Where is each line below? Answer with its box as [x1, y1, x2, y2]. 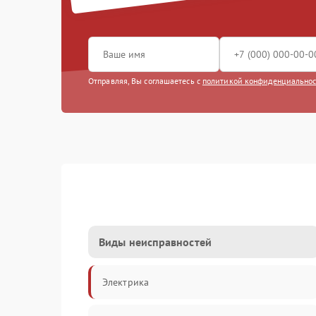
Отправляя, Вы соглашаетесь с [88, 75, 202, 86]
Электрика [102, 276, 149, 288]
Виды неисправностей [99, 235, 212, 249]
